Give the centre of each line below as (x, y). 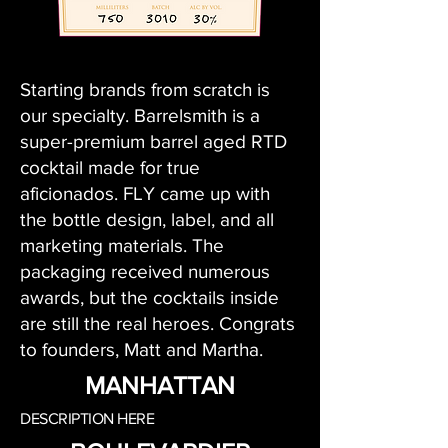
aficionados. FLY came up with (145, 193)
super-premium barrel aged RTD (153, 141)
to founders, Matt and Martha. (141, 349)
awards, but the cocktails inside (149, 297)
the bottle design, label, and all (147, 219)
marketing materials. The (122, 245)
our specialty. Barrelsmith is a (140, 115)
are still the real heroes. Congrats (157, 323)
